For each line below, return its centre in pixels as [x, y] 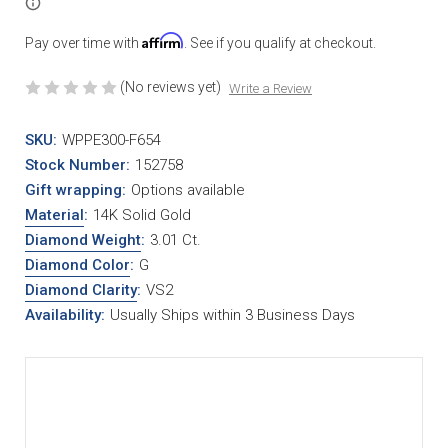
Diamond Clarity [81, 289]
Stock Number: [77, 164]
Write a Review [270, 88]
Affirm [163, 40]
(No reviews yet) [170, 86]
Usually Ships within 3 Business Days [232, 314]
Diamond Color [77, 264]
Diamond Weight [83, 239]
